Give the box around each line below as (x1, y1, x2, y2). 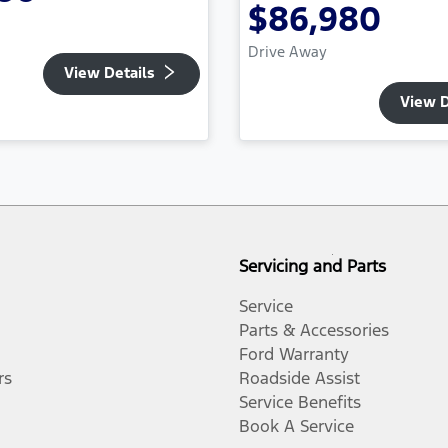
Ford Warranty (239, 343, 349, 366)
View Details (63, 63, 155, 83)
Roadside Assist (239, 367, 360, 390)
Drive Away (247, 42, 327, 62)
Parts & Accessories (239, 319, 389, 342)
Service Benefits (239, 391, 361, 414)
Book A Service (239, 415, 354, 438)
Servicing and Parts (239, 255, 386, 278)
